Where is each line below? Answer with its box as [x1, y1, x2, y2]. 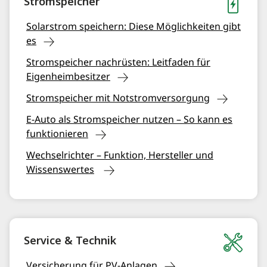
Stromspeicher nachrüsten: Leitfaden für [26, 55, 210, 70]
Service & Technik [24, 232, 116, 247]
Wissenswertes [26, 162, 94, 178]
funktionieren [26, 126, 88, 142]
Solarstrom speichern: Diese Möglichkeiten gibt [26, 19, 241, 35]
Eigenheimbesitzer [26, 69, 110, 85]
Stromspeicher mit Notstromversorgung [26, 91, 210, 106]
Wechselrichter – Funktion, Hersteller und [26, 148, 213, 163]
